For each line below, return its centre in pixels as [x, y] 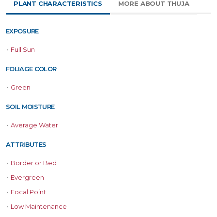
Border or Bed [34, 163]
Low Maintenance [39, 207]
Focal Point [28, 192]
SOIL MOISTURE [30, 107]
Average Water [34, 125]
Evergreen [27, 178]
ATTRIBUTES [26, 145]
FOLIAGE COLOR [31, 69]
